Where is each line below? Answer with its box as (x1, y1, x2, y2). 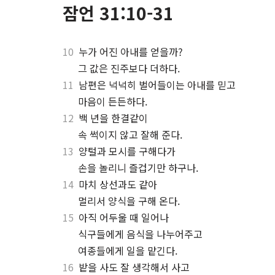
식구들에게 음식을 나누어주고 (78, 227, 203, 241)
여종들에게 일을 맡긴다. (78, 243, 177, 258)
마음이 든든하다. (78, 94, 147, 109)
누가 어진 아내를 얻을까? (74, 44, 183, 59)
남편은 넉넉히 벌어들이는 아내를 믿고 (74, 77, 236, 92)
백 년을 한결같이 (74, 110, 148, 125)
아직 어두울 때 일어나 (74, 210, 169, 225)
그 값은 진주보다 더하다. (78, 61, 180, 76)
